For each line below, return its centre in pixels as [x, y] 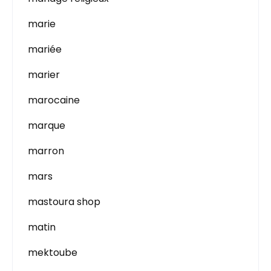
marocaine [54, 100]
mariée [45, 49]
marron [46, 151]
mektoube [53, 253]
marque [47, 126]
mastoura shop [64, 202]
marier [44, 75]
